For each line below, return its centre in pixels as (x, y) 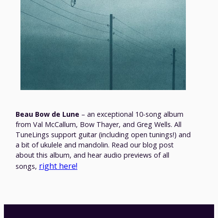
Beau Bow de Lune (47, 114)
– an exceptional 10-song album (131, 114)
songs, (27, 166)
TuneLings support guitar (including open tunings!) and (103, 135)
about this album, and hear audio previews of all (92, 155)
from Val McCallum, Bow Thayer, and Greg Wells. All (99, 125)
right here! (58, 166)
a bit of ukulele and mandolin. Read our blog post (95, 145)
